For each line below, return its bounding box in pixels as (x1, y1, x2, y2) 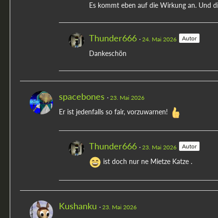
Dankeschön (89, 49, 127, 58)
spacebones (59, 91, 105, 102)
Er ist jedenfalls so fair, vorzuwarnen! (59, 108, 170, 116)
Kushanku (59, 200, 97, 212)
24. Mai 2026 (142, 36, 177, 43)
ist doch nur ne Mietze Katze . (101, 157, 192, 166)
